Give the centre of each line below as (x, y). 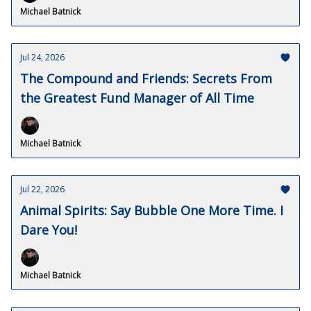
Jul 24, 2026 (42, 57)
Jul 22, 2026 (42, 189)
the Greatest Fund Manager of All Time (137, 98)
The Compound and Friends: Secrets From (146, 78)
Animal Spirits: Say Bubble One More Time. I (152, 210)
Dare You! (49, 230)
